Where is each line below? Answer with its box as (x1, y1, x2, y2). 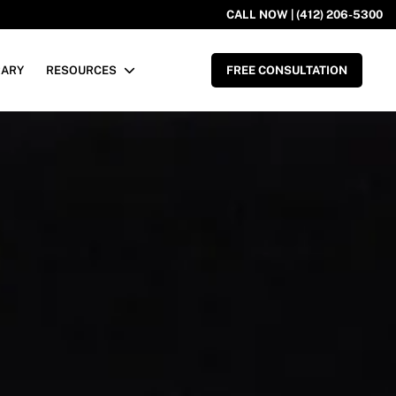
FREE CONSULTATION (226, 64, 347, 77)
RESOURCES (45, 63, 117, 77)
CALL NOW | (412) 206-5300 (226, 8, 383, 21)
